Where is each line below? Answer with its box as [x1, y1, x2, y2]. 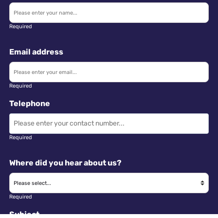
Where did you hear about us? [9, 158, 122, 168]
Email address [9, 47, 64, 57]
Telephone [9, 99, 51, 109]
